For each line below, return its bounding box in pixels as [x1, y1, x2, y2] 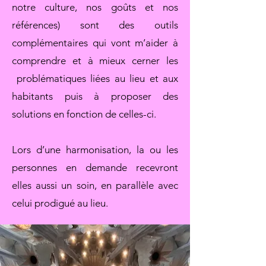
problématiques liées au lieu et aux [12, 72, 178, 84]
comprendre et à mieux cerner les [12, 54, 178, 66]
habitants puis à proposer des [12, 90, 178, 102]
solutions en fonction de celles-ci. [12, 107, 159, 120]
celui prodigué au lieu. [12, 197, 110, 209]
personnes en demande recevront [12, 161, 178, 173]
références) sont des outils [12, 18, 178, 31]
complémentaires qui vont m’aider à [12, 36, 178, 49]
